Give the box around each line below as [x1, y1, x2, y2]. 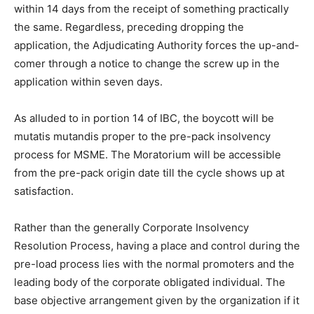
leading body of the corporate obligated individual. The [14, 275, 285, 289]
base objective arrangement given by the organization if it [14, 293, 299, 307]
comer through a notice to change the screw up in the [14, 56, 280, 70]
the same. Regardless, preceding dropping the [14, 20, 244, 34]
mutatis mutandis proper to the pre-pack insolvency [14, 129, 271, 143]
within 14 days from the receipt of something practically [14, 1, 289, 15]
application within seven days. [14, 74, 163, 88]
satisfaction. [14, 184, 74, 198]
